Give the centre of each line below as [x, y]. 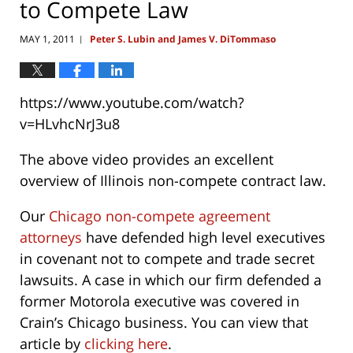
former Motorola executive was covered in [160, 301]
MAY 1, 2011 [47, 39]
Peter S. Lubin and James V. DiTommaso [183, 39]
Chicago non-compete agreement [160, 216]
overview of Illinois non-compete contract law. [173, 181]
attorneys [51, 238]
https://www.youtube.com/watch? [132, 103]
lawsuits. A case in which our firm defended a [171, 280]
